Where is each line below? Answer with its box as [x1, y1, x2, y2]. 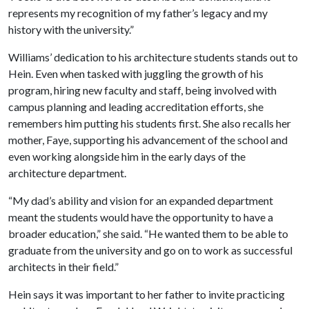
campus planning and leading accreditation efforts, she [8, 99, 263, 113]
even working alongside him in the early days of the [8, 149, 246, 163]
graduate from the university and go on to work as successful [8, 243, 292, 257]
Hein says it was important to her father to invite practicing [8, 287, 285, 301]
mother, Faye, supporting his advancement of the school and [8, 132, 288, 146]
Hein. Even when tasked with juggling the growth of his [8, 66, 263, 80]
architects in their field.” [8, 259, 119, 273]
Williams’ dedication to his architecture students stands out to [8, 50, 298, 63]
